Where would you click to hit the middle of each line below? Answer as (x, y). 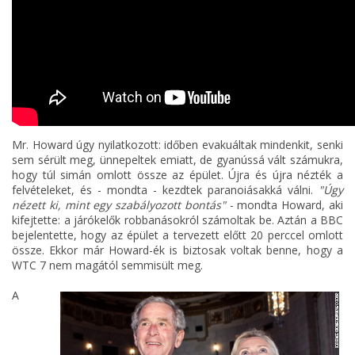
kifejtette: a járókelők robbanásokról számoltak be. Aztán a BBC (177, 220)
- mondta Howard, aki (284, 205)
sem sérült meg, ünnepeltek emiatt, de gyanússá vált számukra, (177, 160)
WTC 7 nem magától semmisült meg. (107, 265)
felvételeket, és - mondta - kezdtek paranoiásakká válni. (165, 190)
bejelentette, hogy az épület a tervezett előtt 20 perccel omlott (177, 235)
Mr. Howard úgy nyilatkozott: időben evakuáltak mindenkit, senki (177, 145)
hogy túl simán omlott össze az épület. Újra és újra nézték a (177, 175)
